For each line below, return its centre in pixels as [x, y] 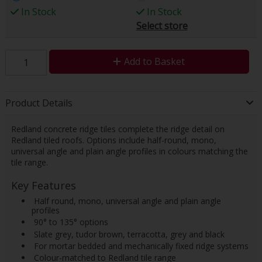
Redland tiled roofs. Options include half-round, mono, [113, 140]
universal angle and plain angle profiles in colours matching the [129, 151]
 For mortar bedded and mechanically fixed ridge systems [140, 246]
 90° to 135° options [70, 222]
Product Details [39, 103]
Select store [162, 25]
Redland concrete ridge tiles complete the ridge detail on [118, 129]
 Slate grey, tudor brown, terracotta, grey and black [128, 234]
